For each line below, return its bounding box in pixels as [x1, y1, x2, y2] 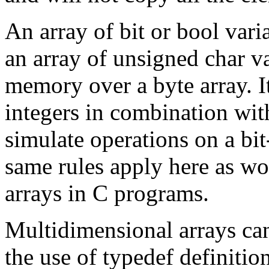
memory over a [5, 72, 153, 98]
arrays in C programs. [5, 180, 209, 206]
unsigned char [113, 45, 251, 71]
